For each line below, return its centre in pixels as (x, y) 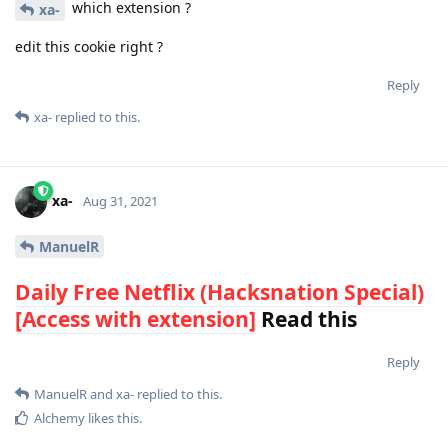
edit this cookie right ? (89, 47)
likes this (112, 417)
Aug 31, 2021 (120, 201)
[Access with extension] (135, 318)
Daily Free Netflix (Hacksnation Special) (219, 291)
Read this (306, 318)
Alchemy (59, 417)
